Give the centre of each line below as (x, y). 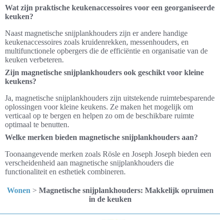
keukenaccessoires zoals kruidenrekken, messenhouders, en (97, 42)
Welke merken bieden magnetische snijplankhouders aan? (101, 137)
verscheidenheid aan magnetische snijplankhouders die (89, 163)
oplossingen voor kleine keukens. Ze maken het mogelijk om (99, 107)
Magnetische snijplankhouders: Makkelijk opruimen (126, 190)
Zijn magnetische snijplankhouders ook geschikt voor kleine (104, 72)
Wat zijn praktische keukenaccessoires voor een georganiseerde (110, 8)
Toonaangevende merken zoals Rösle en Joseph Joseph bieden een (108, 154)
